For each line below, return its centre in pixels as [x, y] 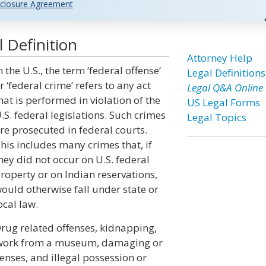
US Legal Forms [223, 102]
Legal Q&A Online [225, 88]
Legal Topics [216, 117]
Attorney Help [219, 58]
